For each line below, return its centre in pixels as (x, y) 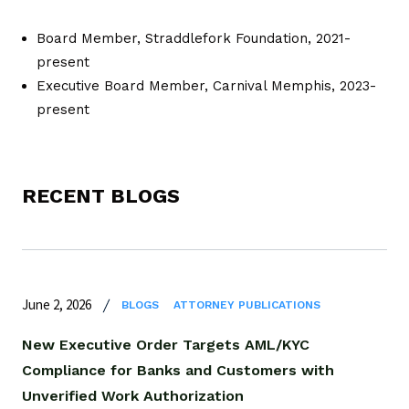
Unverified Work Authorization (133, 395)
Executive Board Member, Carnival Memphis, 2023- (206, 85)
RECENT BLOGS (101, 195)
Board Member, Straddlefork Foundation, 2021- (194, 38)
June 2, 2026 (57, 305)
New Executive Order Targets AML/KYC (166, 344)
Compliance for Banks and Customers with (178, 370)
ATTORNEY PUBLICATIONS (247, 305)
